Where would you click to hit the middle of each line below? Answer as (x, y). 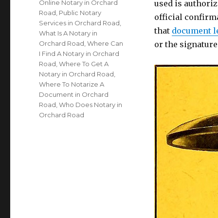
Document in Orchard (74, 94)
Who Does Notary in (91, 105)
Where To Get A (84, 64)
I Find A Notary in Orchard (79, 54)
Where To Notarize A (72, 84)
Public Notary (80, 13)
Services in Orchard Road (80, 23)
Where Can (105, 43)
